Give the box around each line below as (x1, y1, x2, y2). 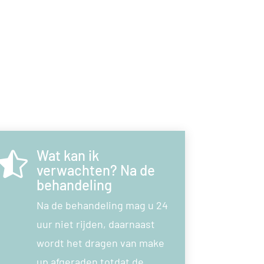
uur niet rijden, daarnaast (37, 217, 156, 230)
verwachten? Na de (37, 161, 156, 179)
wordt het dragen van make (37, 236, 165, 249)
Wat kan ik (37, 146, 100, 164)
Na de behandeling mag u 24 (37, 198, 169, 212)
